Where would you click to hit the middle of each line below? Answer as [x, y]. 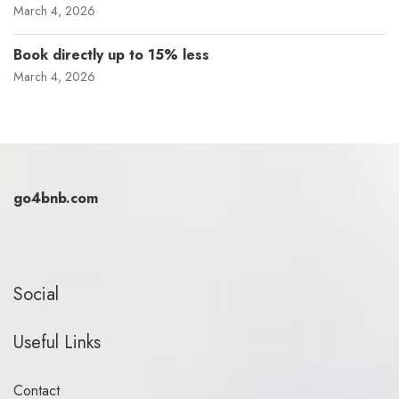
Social [36, 294]
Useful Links [57, 342]
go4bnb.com [56, 198]
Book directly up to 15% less [111, 55]
